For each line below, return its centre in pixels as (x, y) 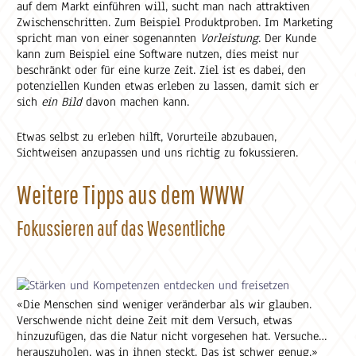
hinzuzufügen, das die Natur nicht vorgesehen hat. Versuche (168, 336)
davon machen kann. (136, 102)
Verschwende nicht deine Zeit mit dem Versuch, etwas (155, 320)
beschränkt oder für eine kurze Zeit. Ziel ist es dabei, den (162, 70)
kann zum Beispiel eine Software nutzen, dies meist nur (158, 54)
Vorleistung (230, 38)
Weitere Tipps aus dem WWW (131, 194)
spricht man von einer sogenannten (109, 38)
